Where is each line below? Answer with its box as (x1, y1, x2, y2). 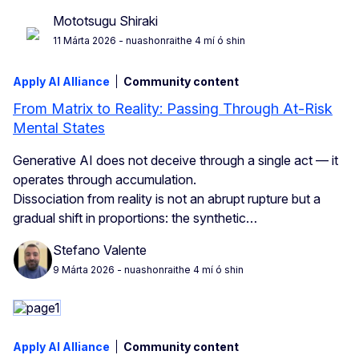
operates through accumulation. (13, 171, 196, 188)
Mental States (13, 119, 105, 137)
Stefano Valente (53, 241, 147, 258)
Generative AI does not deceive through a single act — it (13, 152, 338, 169)
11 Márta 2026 (53, 34, 116, 47)
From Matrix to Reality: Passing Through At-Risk (13, 100, 333, 118)
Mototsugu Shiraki (53, 13, 158, 30)
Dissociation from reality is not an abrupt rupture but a (13, 191, 321, 208)
